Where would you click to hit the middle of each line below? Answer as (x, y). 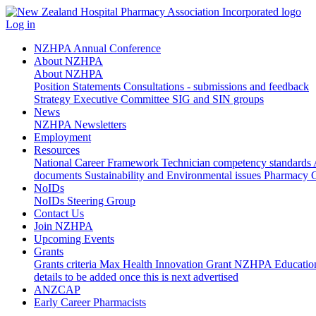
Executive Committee (123, 99)
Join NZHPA (63, 226)
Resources (57, 150)
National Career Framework (98, 163)
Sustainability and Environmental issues (174, 175)
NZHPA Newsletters (80, 124)
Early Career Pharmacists (90, 302)
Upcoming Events (74, 239)
